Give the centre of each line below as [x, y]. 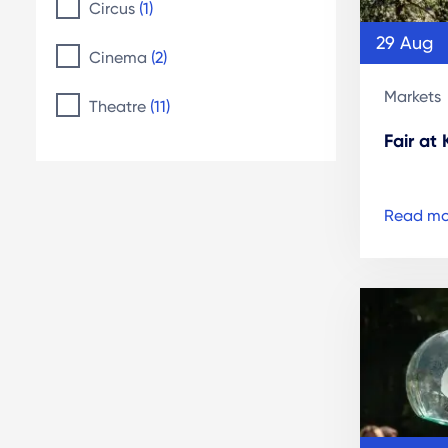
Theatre [119, 106]
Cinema [120, 57]
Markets [412, 96]
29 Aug [404, 42]
